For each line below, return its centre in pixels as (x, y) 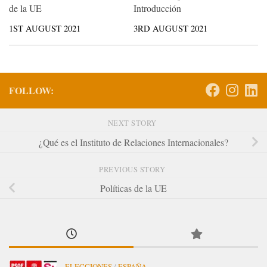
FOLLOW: (31, 90)
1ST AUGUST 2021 (45, 28)
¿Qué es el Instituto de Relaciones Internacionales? (133, 142)
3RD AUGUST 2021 (170, 28)
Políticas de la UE (133, 188)
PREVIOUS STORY (133, 169)
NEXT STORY (133, 123)
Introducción (157, 8)
